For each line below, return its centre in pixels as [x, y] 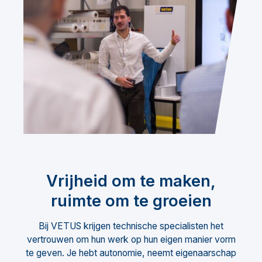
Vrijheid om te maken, [131, 180]
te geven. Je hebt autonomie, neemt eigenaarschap [131, 253]
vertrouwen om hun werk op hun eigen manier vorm [131, 240]
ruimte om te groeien [131, 200]
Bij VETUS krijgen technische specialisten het [131, 226]
